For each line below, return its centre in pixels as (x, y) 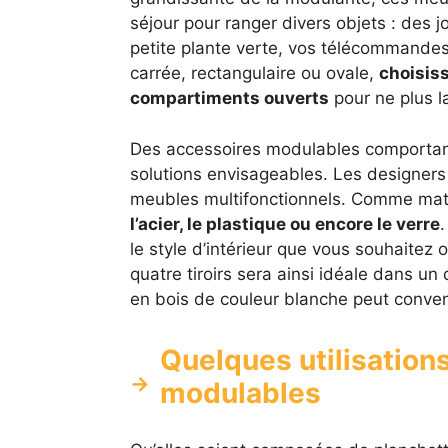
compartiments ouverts (229, 98)
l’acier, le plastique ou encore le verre (284, 223)
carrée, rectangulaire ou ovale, (254, 73)
